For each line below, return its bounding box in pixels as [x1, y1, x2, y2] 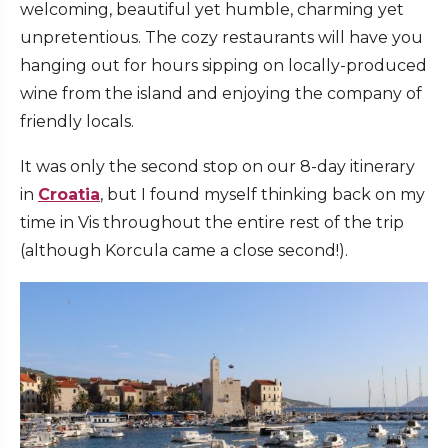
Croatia [38, 185, 100, 205]
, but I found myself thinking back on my [100, 185, 425, 205]
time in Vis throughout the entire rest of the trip [20, 213, 404, 233]
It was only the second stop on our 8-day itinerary [20, 157, 415, 177]
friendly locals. [20, 112, 134, 132]
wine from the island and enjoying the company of [20, 84, 422, 104]
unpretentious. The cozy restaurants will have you [20, 28, 423, 48]
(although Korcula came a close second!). [20, 241, 348, 261]
